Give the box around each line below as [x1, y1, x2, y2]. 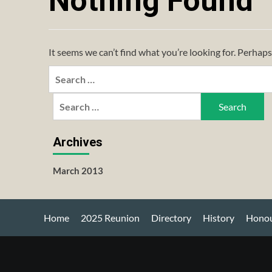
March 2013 [53, 165, 103, 177]
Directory [151, 212, 191, 224]
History [203, 212, 234, 224]
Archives [53, 135, 103, 150]
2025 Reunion [81, 212, 140, 224]
